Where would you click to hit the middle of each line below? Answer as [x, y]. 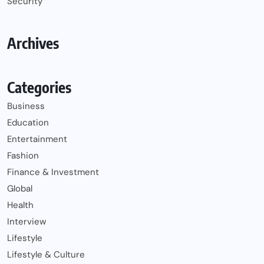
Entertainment [37, 139]
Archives [33, 43]
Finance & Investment [53, 172]
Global [20, 189]
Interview [27, 222]
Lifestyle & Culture [46, 255]
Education [28, 123]
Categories [39, 88]
